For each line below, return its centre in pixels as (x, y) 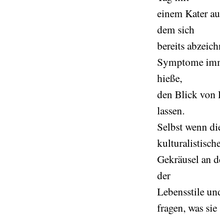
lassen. (171, 110)
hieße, (170, 78)
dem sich (176, 29)
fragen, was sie (187, 207)
